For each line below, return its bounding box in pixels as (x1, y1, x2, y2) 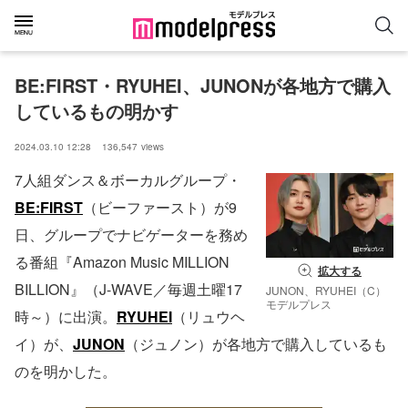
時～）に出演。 (15, 306, 117, 327)
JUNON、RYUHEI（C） (266, 282, 386, 299)
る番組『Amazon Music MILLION (15, 251, 229, 272)
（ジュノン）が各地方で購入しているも (125, 333, 387, 354)
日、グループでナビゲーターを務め (15, 224, 248, 245)
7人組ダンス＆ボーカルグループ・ (15, 169, 241, 190)
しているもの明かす (15, 97, 178, 124)
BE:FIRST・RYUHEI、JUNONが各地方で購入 (15, 72, 391, 98)
